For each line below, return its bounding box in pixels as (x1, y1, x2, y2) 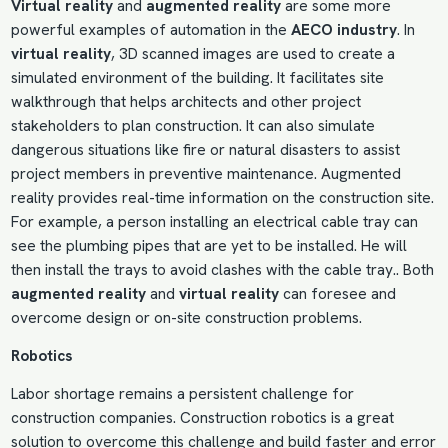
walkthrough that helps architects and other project (10, 92, 361, 113)
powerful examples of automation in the (10, 20, 291, 41)
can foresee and (278, 284, 396, 305)
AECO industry (290, 20, 397, 41)
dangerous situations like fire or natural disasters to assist (10, 140, 400, 161)
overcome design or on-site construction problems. (10, 308, 362, 329)
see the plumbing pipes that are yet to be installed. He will (10, 236, 407, 257)
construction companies (10, 408, 173, 429)
